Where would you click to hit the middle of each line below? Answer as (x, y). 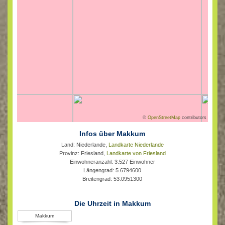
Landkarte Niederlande (136, 144)
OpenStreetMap (164, 117)
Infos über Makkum (113, 133)
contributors (194, 117)
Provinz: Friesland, (83, 153)
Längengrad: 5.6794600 (113, 170)
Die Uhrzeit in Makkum (112, 203)
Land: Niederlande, (85, 144)
